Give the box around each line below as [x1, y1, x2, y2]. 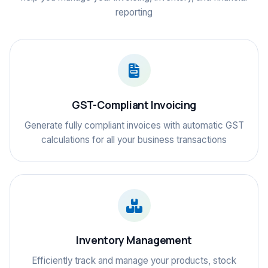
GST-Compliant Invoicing [72, 98, 196, 112]
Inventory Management [76, 233, 192, 247]
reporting [115, 7, 153, 18]
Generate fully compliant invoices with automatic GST [24, 120, 244, 131]
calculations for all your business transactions [41, 134, 227, 145]
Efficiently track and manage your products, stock [32, 255, 236, 266]
